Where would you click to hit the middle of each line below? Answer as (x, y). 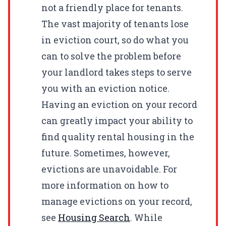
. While (146, 217)
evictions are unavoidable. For (109, 169)
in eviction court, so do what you (115, 40)
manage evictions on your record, (117, 201)
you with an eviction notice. (105, 88)
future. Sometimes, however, (106, 153)
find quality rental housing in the (118, 136)
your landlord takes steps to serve (117, 72)
